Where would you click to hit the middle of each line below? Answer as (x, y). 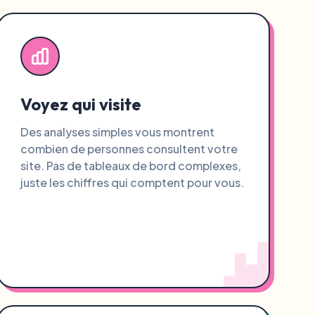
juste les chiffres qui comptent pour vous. (132, 182)
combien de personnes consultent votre (129, 149)
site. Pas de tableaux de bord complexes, (130, 166)
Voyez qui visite (81, 104)
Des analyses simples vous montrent (117, 132)
